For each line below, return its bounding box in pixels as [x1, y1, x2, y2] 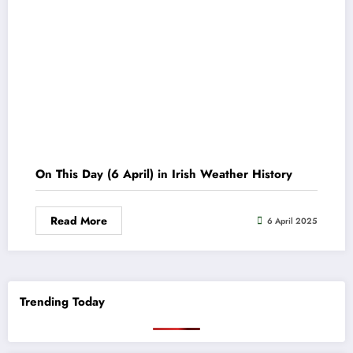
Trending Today [20, 292, 105, 310]
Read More [50, 213, 107, 229]
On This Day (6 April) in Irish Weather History [35, 165, 292, 184]
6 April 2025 [267, 214, 318, 227]
